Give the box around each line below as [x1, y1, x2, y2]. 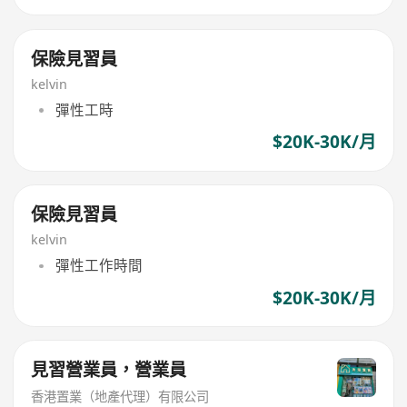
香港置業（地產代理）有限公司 [31, 387, 210, 405]
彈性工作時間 [55, 255, 143, 276]
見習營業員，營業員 [31, 358, 187, 382]
